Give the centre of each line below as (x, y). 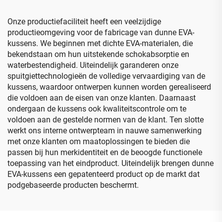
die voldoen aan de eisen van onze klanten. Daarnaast (102, 98)
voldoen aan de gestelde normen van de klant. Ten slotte (106, 119)
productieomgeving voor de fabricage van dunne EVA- (101, 32)
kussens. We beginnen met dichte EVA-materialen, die (100, 43)
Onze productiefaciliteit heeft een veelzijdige (84, 21)
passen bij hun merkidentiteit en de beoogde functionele (105, 152)
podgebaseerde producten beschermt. (73, 185)
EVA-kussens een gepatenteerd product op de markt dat (104, 174)
